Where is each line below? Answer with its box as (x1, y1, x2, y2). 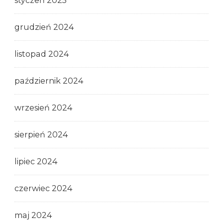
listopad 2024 (14, 49, 69, 59)
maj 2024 (14, 210, 52, 220)
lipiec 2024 (14, 156, 57, 166)
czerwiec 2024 (14, 183, 72, 193)
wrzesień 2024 (14, 103, 72, 112)
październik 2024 (14, 76, 83, 86)
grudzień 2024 (14, 22, 74, 32)
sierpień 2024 (14, 129, 68, 139)
